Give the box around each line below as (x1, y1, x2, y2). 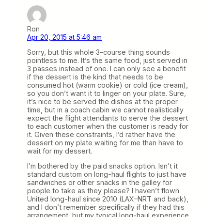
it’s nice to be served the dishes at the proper (27, 97, 178, 106)
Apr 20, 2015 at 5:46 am (27, 33, 102, 42)
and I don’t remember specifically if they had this (27, 203, 185, 212)
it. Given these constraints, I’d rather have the (27, 130, 175, 139)
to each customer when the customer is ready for (27, 122, 188, 131)
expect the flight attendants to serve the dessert (27, 114, 188, 123)
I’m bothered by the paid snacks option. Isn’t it (27, 162, 178, 170)
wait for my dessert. (27, 147, 92, 155)
